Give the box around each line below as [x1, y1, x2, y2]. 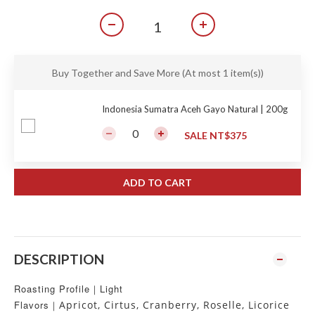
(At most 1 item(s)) [181, 67, 264, 79]
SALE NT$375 [184, 129, 247, 141]
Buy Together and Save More [51, 67, 182, 79]
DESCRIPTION [14, 251, 104, 267]
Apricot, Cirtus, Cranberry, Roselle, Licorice [59, 298, 290, 311]
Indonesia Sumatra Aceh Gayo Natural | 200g [102, 103, 288, 115]
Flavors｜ [14, 298, 59, 311]
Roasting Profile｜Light [14, 282, 123, 295]
